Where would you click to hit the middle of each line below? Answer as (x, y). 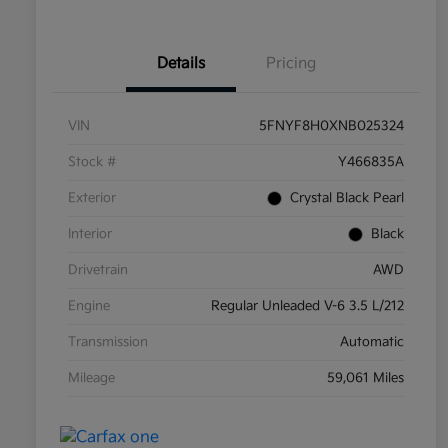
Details (181, 64)
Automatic (372, 342)
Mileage (91, 378)
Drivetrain (98, 270)
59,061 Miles (365, 378)
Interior (90, 234)
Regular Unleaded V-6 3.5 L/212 (307, 306)
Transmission (108, 342)
